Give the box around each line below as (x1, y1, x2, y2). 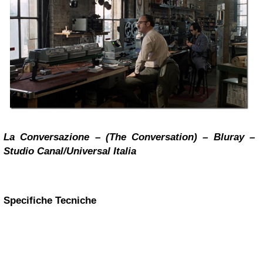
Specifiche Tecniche (4, 194, 96, 206)
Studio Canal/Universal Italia (4, 146, 136, 157)
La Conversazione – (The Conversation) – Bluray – (4, 131, 255, 143)
